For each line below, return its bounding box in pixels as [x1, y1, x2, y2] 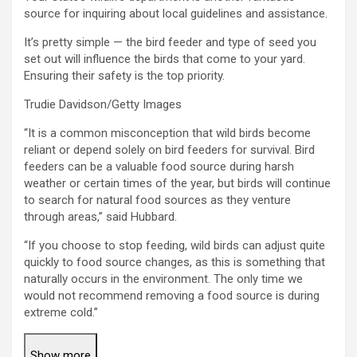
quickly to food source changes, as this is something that [24, 255, 325, 270]
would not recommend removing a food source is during [24, 288, 320, 304]
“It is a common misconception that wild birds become [24, 126, 311, 141]
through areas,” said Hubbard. [24, 210, 177, 225]
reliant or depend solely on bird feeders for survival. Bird [24, 143, 315, 158]
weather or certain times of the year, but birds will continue [24, 176, 331, 191]
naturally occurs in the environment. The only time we [24, 272, 303, 287]
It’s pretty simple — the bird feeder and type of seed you [24, 35, 316, 50]
